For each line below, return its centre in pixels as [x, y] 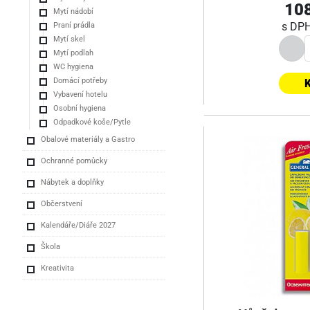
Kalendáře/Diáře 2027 [78, 225]
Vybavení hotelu [80, 94]
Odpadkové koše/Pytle [92, 122]
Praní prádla [74, 25]
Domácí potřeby [80, 80]
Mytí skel [69, 39]
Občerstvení [62, 203]
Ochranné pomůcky [74, 161]
